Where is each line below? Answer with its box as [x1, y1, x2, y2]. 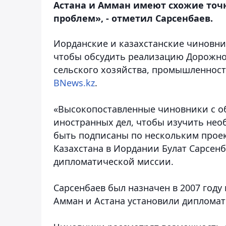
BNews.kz [53, 76, 95, 89]
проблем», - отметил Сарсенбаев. [53, 12, 215, 24]
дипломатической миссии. [53, 155, 176, 167]
